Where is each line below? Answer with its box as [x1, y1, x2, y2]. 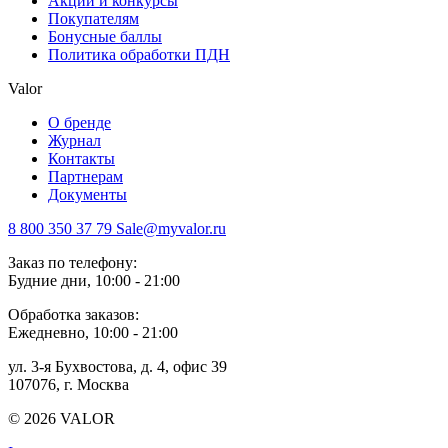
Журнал [48, 131, 101, 149]
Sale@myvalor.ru [112, 219, 226, 237]
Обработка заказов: [8, 305, 139, 323]
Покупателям [48, 9, 139, 27]
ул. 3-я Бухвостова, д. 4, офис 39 [8, 357, 227, 375]
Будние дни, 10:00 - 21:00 [8, 271, 180, 289]
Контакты [48, 149, 115, 167]
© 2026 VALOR [8, 409, 115, 427]
